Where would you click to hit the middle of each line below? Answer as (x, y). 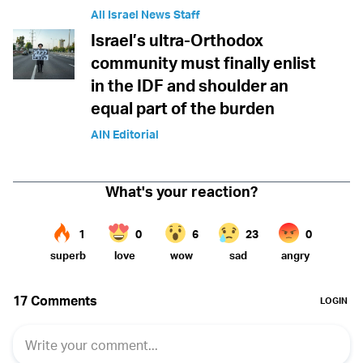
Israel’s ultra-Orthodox (177, 41)
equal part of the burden (183, 109)
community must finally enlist (203, 63)
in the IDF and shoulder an (190, 86)
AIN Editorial (125, 135)
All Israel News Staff (145, 15)
